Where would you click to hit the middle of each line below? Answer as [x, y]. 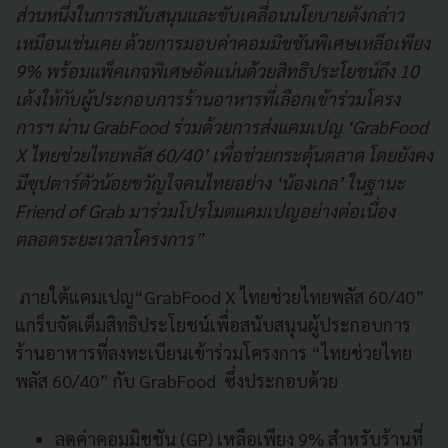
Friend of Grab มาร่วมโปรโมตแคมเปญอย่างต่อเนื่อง [205, 210]
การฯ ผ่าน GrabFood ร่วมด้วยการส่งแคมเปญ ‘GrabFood [221, 126]
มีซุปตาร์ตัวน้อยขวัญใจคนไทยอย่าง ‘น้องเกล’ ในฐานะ [210, 182]
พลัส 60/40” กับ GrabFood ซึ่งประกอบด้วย [180, 380]
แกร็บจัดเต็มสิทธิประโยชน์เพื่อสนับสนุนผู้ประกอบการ [213, 324]
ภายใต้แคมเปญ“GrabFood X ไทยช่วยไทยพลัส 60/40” [220, 296]
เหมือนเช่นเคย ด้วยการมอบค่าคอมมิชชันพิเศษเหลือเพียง [222, 42]
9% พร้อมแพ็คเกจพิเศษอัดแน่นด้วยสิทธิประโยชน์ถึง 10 [217, 70]
